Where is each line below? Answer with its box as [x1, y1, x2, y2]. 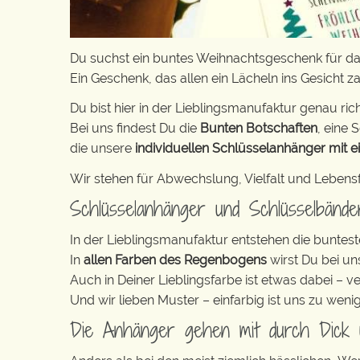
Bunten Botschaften [200, 121, 317, 136]
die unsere [70, 141, 135, 156]
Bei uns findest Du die [70, 121, 200, 136]
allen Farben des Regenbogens [84, 252, 270, 268]
